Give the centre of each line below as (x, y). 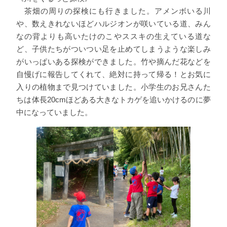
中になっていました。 (54, 112)
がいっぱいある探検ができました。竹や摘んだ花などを (113, 62)
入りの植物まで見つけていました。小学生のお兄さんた (113, 87)
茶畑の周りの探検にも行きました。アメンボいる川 (113, 11)
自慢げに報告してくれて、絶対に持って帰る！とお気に (113, 74)
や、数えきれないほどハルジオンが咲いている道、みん (113, 24)
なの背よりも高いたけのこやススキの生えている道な (113, 36)
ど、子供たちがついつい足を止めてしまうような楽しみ (113, 49)
